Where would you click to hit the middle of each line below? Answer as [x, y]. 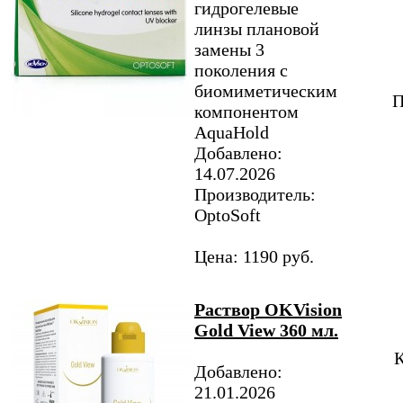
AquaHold [232, 132]
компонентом [246, 112]
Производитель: [255, 194]
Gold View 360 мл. [266, 330]
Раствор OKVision [268, 309]
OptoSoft [228, 215]
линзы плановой [257, 29]
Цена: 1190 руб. [254, 256]
